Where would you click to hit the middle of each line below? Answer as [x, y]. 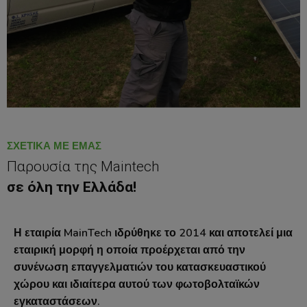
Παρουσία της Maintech [83, 166]
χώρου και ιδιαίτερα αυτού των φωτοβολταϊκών [137, 284]
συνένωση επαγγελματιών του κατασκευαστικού [140, 267]
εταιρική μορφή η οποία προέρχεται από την [130, 250]
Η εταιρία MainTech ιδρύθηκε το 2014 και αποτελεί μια [153, 233]
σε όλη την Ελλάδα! [72, 187]
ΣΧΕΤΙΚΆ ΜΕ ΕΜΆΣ [54, 146]
